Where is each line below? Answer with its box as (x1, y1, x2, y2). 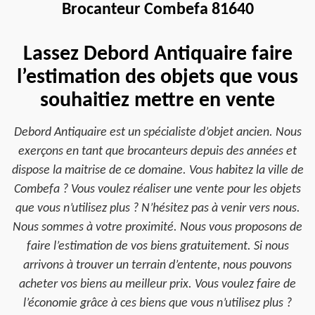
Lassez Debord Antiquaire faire (22, 44, 292, 65)
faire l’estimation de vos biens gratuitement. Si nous (26, 240, 289, 253)
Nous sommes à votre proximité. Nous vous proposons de (13, 221, 302, 234)
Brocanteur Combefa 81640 (61, 1, 254, 18)
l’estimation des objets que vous (17, 67, 298, 89)
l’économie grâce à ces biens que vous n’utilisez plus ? (23, 297, 292, 310)
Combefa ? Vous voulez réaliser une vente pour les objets (14, 183, 301, 196)
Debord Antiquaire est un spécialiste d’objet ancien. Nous (13, 126, 302, 139)
